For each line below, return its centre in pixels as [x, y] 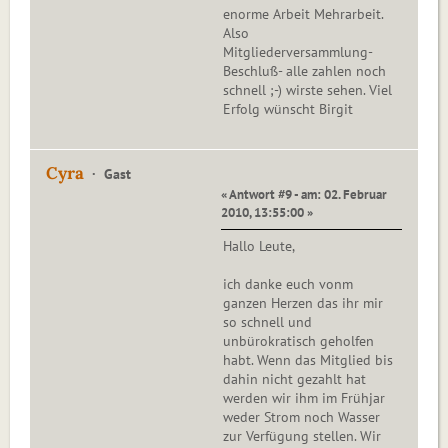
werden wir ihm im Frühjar [304, 398]
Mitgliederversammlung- [298, 52]
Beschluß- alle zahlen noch [304, 71]
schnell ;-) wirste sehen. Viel [307, 90]
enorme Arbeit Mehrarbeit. [303, 14]
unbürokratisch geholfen [298, 341]
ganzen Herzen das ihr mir [303, 303]
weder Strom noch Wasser [301, 417]
